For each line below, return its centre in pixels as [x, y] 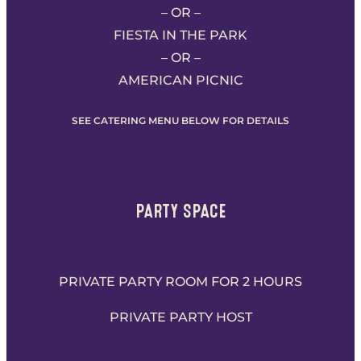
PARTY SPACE [180, 211]
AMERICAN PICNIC [180, 81]
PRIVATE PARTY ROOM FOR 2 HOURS [180, 281]
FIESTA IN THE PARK [180, 35]
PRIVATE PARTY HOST [180, 317]
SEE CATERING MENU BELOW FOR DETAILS [180, 121]
